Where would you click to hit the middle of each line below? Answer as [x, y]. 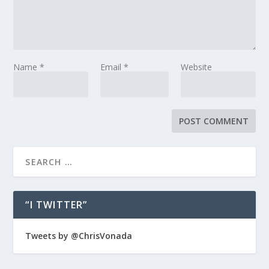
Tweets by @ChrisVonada [79, 235]
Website [197, 67]
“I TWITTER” [56, 204]
